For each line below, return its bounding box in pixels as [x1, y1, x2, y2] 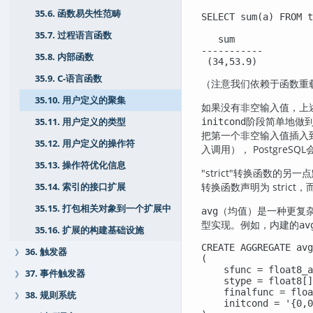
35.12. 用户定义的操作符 [35, 138, 135, 150]
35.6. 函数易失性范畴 [35, 8, 121, 20]
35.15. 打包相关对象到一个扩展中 [35, 203, 171, 214]
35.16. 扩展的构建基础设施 [35, 224, 144, 236]
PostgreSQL [253, 142, 306, 156]
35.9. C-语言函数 [35, 73, 102, 85]
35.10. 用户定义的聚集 [35, 94, 126, 106]
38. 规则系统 [25, 289, 76, 301]
